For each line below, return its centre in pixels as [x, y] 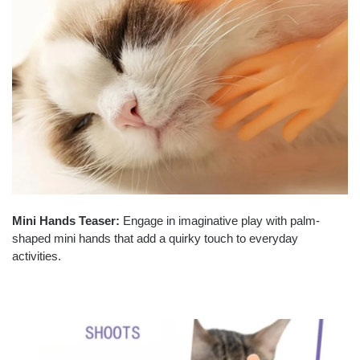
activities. [37, 256]
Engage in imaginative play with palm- [220, 221]
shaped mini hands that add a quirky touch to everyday [155, 239]
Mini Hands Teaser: [66, 221]
